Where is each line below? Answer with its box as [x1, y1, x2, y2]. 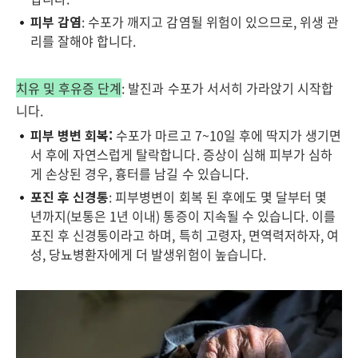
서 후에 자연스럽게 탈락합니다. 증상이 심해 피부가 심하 [30, 145, 332, 164]
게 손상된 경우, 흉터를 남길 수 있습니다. [30, 164, 249, 183]
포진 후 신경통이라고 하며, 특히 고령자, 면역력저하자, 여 [30, 225, 340, 245]
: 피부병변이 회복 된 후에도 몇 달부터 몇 [109, 187, 328, 206]
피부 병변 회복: [30, 125, 113, 145]
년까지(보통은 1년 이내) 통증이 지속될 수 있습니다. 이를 [30, 206, 336, 225]
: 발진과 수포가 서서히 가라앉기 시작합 [121, 78, 334, 97]
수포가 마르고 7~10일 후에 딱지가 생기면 [113, 125, 342, 145]
